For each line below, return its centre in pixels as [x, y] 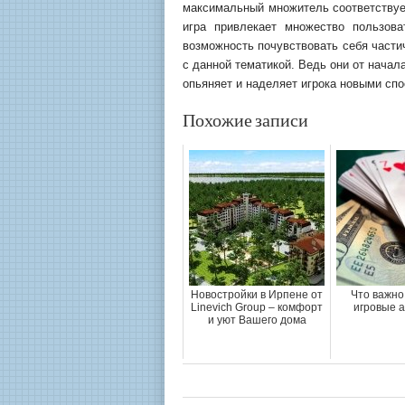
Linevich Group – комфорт [257, 307]
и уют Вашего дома [257, 320]
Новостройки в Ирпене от [257, 295]
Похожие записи [245, 121]
